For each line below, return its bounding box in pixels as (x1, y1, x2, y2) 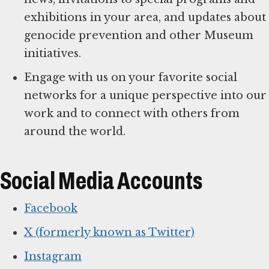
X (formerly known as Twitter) (24, 226, 195, 240)
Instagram (24, 250, 82, 264)
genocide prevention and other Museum (24, 29, 253, 43)
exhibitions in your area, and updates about (24, 11, 266, 25)
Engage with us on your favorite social (24, 71, 237, 85)
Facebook (24, 202, 77, 216)
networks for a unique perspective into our (24, 89, 267, 103)
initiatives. (24, 47, 81, 61)
